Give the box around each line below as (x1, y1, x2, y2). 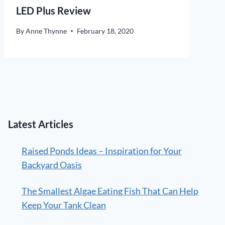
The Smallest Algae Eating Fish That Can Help (22, 185, 198, 197)
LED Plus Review (16, 4, 91, 17)
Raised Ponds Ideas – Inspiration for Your (22, 145, 182, 157)
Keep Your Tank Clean (22, 199, 106, 211)
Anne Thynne (26, 27, 67, 36)
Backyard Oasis (22, 159, 82, 171)
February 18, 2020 (77, 27, 134, 36)
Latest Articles (8, 118, 73, 131)
